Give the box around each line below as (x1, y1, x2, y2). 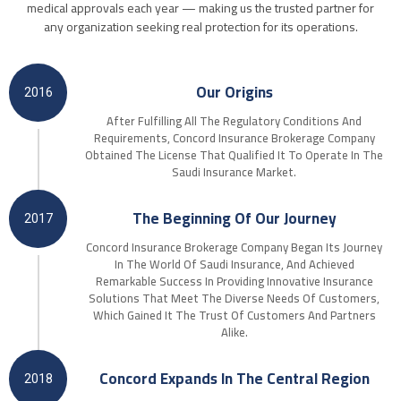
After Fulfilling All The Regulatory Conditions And (107, 109, 362, 132)
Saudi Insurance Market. (172, 160, 296, 183)
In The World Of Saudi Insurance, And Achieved (114, 252, 354, 275)
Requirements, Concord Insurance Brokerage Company (93, 126, 375, 149)
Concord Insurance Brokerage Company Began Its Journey (86, 235, 382, 258)
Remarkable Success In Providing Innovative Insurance (95, 269, 373, 292)
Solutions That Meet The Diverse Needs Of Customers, (89, 286, 380, 309)
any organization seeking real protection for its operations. (43, 14, 358, 38)
